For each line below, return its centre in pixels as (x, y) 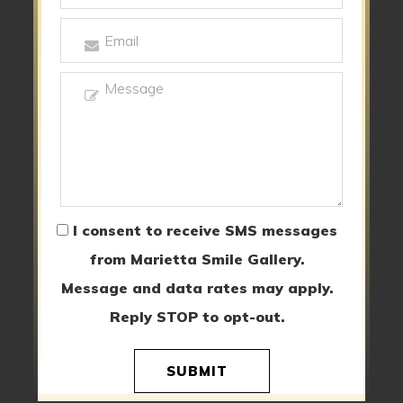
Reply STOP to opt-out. (197, 317)
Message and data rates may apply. (197, 288)
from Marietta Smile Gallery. (197, 259)
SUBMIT (197, 371)
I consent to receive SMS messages (205, 230)
